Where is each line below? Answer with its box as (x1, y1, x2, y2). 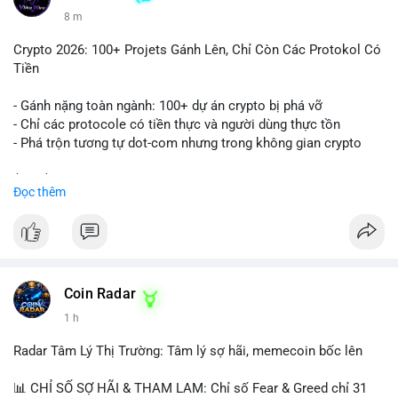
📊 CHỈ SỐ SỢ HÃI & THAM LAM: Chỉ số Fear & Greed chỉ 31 (13, 380, 367, 396)
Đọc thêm (13, 185, 66, 199)
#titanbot (66, 210, 120, 226)
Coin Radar (64, 286, 136, 302)
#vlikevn (13, 210, 62, 226)
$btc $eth (13, 172, 68, 188)
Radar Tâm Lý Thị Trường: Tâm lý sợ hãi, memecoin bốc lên (13, 343, 362, 359)
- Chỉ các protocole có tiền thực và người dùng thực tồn (13, 116, 340, 132)
